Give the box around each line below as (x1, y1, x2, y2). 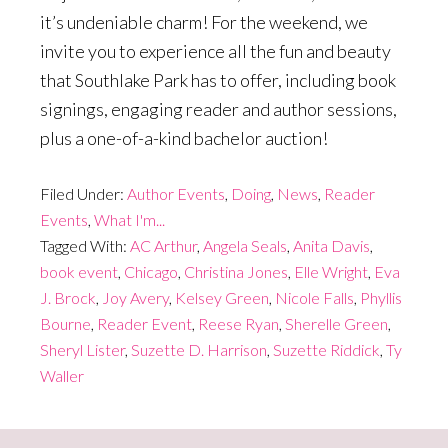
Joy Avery (102, 288, 169, 308)
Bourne (40, 314, 91, 334)
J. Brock (40, 288, 96, 308)
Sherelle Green (285, 314, 388, 334)
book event (40, 262, 118, 282)
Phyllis (360, 288, 402, 308)
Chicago (124, 262, 178, 282)
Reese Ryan (198, 314, 279, 334)
